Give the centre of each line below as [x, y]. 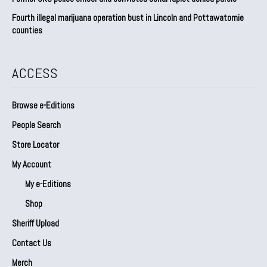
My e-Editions [48, 184]
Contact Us [32, 243]
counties [27, 30]
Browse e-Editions [43, 105]
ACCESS [35, 73]
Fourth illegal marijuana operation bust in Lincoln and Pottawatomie [128, 17]
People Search [36, 125]
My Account [32, 164]
